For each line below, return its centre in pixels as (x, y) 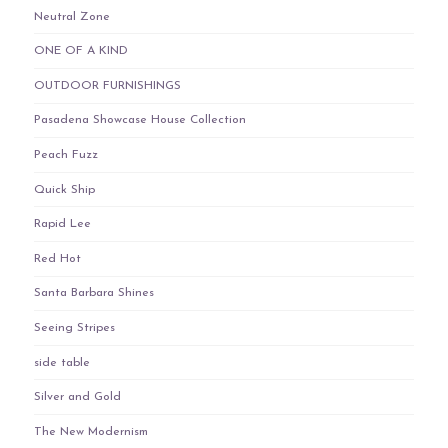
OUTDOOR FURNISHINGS (107, 85)
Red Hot (57, 258)
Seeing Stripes (74, 327)
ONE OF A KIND (80, 51)
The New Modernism (90, 431)
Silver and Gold (77, 397)
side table (61, 362)
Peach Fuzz (65, 154)
